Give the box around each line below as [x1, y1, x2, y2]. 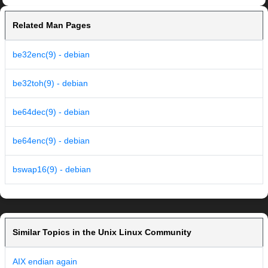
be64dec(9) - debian [13, 107, 90, 117]
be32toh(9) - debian [13, 78, 88, 89]
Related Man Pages [13, 20, 91, 31]
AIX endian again [13, 257, 77, 267]
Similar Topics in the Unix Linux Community [13, 227, 191, 237]
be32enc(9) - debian [13, 50, 90, 60]
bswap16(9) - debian [13, 165, 91, 175]
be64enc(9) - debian [13, 136, 90, 146]
